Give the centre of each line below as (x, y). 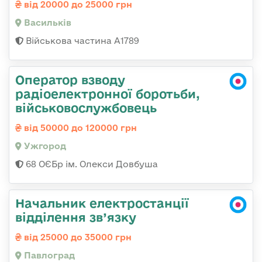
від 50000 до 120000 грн (79, 127)
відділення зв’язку (76, 217)
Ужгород (44, 146)
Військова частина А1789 (81, 40)
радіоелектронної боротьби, (108, 93)
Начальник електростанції (102, 203)
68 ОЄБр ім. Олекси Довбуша (91, 164)
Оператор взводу (70, 79)
